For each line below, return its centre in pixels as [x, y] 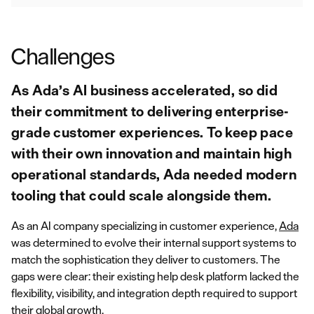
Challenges [63, 56]
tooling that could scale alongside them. [141, 195]
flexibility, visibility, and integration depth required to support [154, 293]
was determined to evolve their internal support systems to [154, 243]
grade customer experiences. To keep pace [152, 132]
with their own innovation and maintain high [152, 153]
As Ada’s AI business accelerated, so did [144, 90]
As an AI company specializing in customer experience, [145, 226]
